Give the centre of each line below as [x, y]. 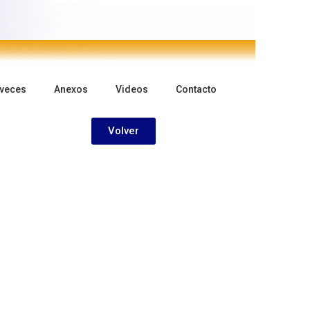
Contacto [196, 89]
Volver [124, 130]
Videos [132, 89]
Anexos [71, 89]
